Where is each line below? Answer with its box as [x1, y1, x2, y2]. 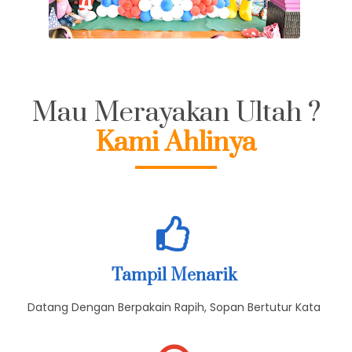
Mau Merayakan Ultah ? [31, 148, 321, 183]
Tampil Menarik [111, 317, 237, 339]
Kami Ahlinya [96, 178, 256, 213]
